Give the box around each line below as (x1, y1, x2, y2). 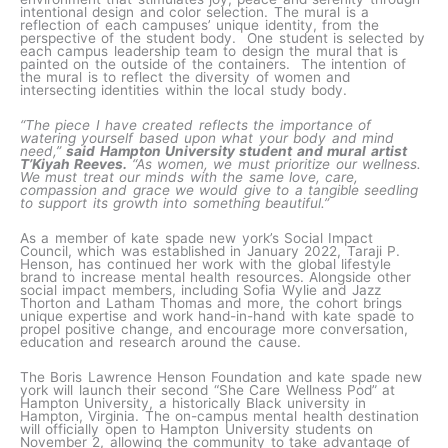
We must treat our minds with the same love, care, (20, 168, 359, 185)
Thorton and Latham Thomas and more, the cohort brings (20, 294, 402, 311)
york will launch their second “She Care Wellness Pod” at (20, 381, 396, 398)
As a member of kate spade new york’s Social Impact (20, 229, 374, 246)
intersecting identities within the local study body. (20, 82, 348, 99)
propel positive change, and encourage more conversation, (20, 320, 409, 337)
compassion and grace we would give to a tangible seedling (20, 181, 419, 198)
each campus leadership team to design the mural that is (20, 43, 399, 60)
